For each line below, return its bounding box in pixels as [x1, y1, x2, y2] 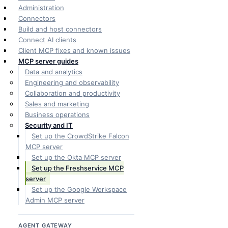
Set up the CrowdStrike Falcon [32, 132, 129, 140]
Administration [18, 4, 64, 12]
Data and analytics [25, 68, 82, 76]
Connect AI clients [18, 36, 76, 44]
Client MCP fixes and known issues [18, 46, 130, 54]
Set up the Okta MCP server [32, 153, 121, 161]
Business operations [25, 110, 90, 119]
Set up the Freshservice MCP [32, 164, 124, 172]
